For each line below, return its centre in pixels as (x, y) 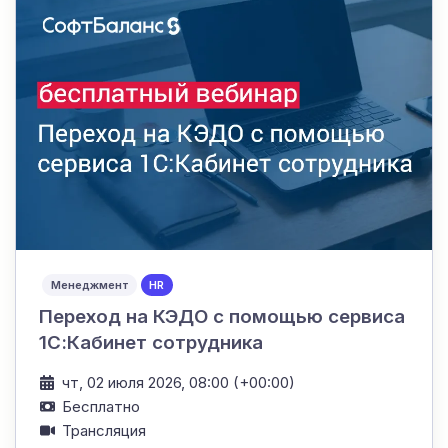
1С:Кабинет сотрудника (150, 342)
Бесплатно (100, 406)
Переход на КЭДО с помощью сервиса (221, 316)
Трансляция (103, 430)
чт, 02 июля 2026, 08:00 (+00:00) (178, 382)
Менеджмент (89, 284)
